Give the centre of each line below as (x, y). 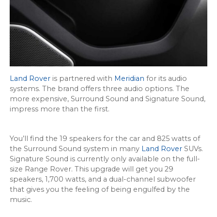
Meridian (129, 78)
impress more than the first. (60, 109)
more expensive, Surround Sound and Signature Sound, (108, 99)
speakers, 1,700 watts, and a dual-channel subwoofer (103, 179)
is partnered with (82, 78)
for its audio (166, 78)
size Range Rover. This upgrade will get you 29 (92, 169)
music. (21, 199)
